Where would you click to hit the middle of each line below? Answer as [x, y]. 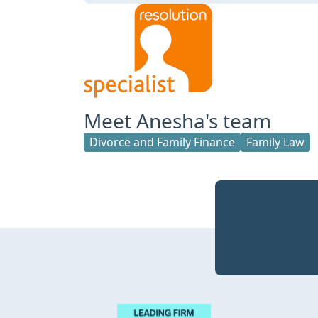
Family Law [275, 142]
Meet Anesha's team [177, 120]
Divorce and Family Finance [162, 142]
